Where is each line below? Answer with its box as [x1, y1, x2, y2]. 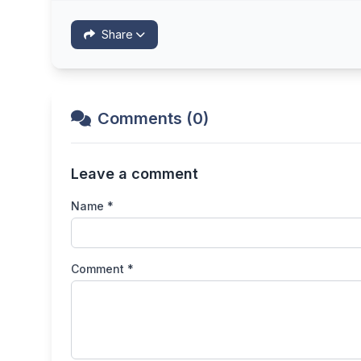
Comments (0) [98, 108, 209, 128]
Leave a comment [71, 164, 198, 182]
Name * [71, 198, 114, 213]
